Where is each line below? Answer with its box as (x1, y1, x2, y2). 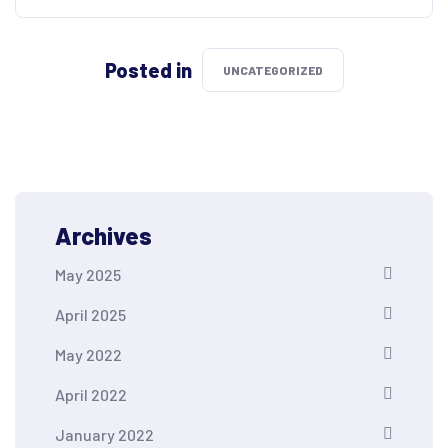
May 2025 (55, 265, 121, 284)
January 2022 (55, 425, 154, 444)
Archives (55, 221, 152, 250)
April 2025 (55, 305, 126, 324)
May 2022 (55, 345, 122, 364)
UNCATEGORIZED (222, 63, 323, 77)
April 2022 (55, 385, 127, 404)
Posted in (104, 58, 192, 82)
